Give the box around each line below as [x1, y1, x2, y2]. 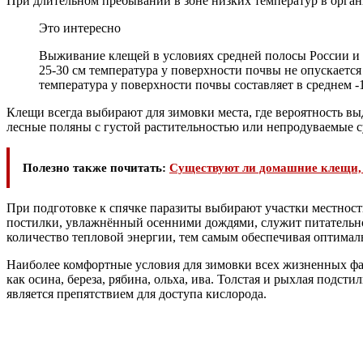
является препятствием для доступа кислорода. [6, 286, 267, 301]
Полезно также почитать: [23, 160, 169, 174]
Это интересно [39, 20, 121, 35]
